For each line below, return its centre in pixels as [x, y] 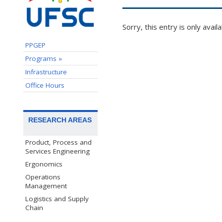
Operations [43, 177]
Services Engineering [57, 151]
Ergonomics [44, 164]
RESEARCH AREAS [60, 120]
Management [46, 186]
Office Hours [45, 85]
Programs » [44, 58]
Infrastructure [46, 72]
